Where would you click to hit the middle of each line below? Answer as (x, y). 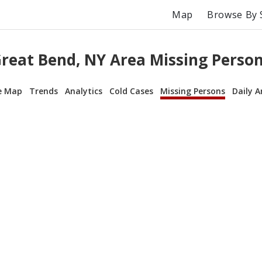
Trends (44, 91)
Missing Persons (193, 91)
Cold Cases (131, 91)
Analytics (84, 91)
